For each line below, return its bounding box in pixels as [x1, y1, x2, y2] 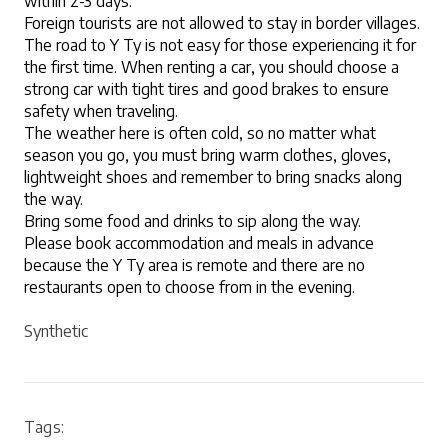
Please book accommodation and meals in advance [24, 232, 374, 253]
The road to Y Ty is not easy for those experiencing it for [24, 34, 416, 55]
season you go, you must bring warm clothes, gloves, [24, 144, 391, 165]
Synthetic [24, 320, 88, 341]
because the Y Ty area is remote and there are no [24, 254, 365, 275]
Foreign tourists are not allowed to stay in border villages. [24, 12, 420, 33]
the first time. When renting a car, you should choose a [24, 56, 399, 77]
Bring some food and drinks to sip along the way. [24, 210, 361, 231]
